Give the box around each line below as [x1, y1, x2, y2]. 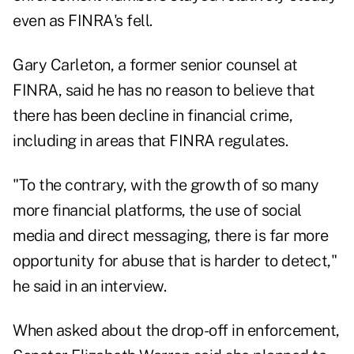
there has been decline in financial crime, [13, 106, 292, 126]
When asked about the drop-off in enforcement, [13, 321, 340, 341]
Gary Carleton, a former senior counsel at [13, 55, 298, 75]
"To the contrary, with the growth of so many [13, 175, 318, 195]
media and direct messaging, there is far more [13, 226, 329, 246]
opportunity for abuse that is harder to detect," [13, 251, 337, 271]
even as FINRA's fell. [13, 11, 153, 31]
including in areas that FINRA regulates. [13, 131, 288, 151]
